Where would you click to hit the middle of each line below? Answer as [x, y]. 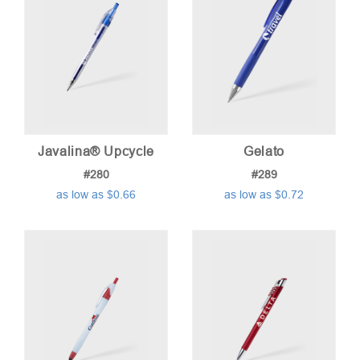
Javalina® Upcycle [96, 151]
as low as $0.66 [96, 194]
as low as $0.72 [264, 194]
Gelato [264, 151]
